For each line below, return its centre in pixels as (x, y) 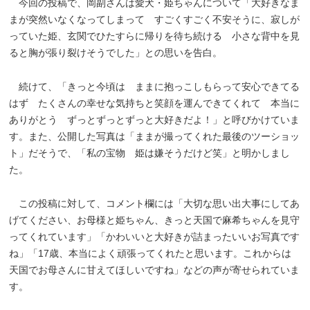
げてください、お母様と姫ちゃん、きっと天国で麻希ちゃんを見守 (155, 220)
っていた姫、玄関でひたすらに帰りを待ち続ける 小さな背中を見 (155, 36)
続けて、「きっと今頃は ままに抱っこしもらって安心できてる (155, 86)
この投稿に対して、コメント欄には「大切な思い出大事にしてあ (155, 203)
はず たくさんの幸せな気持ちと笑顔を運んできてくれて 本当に (155, 103)
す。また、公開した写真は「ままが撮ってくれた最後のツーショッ (155, 136)
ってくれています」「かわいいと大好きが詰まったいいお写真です (155, 236)
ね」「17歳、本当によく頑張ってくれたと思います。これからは (151, 253)
